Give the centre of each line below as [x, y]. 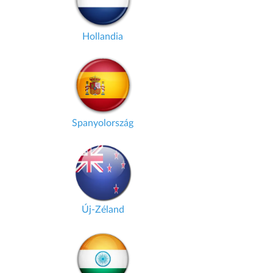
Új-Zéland [103, 210]
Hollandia [103, 37]
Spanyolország [103, 123]
